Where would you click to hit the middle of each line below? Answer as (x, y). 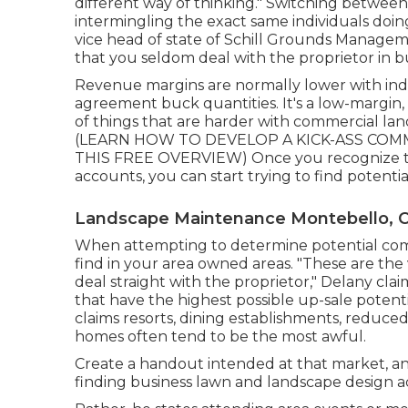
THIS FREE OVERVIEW (158, 158)
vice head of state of (149, 39)
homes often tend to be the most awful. (220, 336)
